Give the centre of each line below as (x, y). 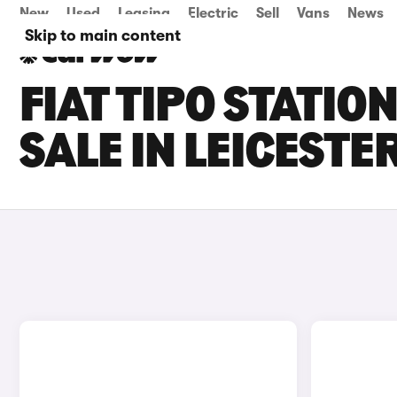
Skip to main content (103, 35)
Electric (213, 13)
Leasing (144, 13)
